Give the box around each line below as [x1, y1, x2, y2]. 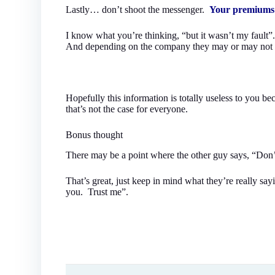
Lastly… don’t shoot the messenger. [66, 4, 210, 15]
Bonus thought [66, 129, 123, 140]
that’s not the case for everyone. [66, 103, 188, 114]
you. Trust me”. [66, 186, 129, 197]
